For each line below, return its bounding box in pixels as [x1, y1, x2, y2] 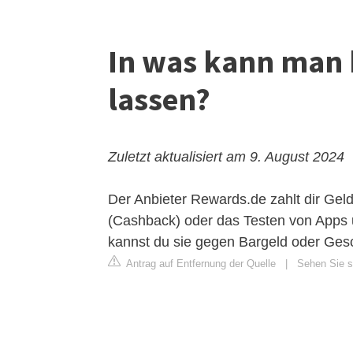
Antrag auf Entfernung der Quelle [124, 258, 276, 269]
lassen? [108, 80, 210, 119]
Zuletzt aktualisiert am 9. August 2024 [108, 149, 344, 165]
